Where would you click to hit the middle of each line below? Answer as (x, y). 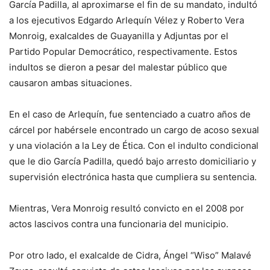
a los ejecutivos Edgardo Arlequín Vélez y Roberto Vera (127, 20)
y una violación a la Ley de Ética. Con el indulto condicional (134, 146)
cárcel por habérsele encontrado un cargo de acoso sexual (134, 130)
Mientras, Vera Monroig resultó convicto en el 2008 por (127, 209)
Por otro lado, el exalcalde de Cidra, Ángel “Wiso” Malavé (130, 256)
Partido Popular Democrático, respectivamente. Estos (123, 52)
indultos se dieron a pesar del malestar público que (118, 67)
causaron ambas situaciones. (71, 83)
